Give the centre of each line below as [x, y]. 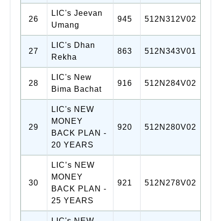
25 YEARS [73, 200]
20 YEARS [73, 145]
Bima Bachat [76, 89]
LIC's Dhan [73, 45]
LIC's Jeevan [77, 13]
